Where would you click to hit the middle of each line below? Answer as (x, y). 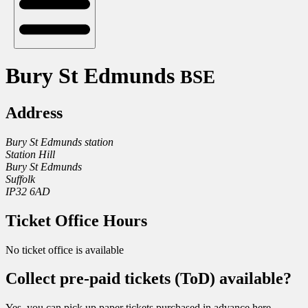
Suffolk (20, 179)
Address (34, 112)
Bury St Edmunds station (59, 142)
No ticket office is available (65, 250)
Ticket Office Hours (76, 220)
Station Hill (30, 154)
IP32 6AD (28, 191)
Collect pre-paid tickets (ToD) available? (148, 279)
